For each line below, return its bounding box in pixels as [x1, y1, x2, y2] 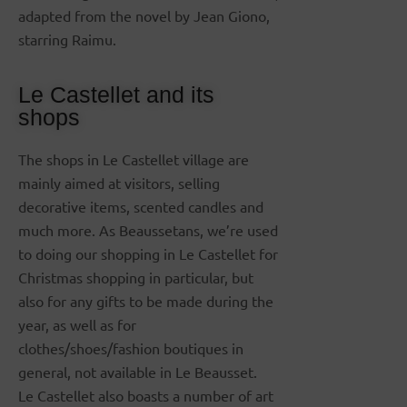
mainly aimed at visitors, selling [18, 174, 220, 193]
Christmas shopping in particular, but [18, 268, 253, 287]
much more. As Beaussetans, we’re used [18, 221, 278, 240]
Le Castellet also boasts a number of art [18, 386, 273, 405]
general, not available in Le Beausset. [18, 362, 257, 382]
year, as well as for [18, 315, 136, 334]
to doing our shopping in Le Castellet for [18, 244, 278, 263]
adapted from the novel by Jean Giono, [18, 6, 270, 25]
